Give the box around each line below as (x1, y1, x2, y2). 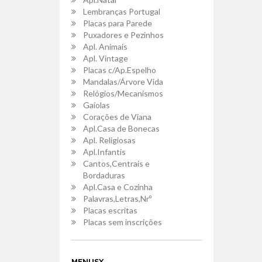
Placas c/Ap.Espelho (83, 65, 156, 75)
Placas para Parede (83, 18, 152, 28)
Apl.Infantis (83, 147, 126, 157)
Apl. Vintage (83, 53, 128, 63)
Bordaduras (83, 170, 125, 180)
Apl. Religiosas (83, 135, 136, 145)
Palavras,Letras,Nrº (83, 194, 151, 204)
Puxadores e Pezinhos (83, 30, 164, 40)
